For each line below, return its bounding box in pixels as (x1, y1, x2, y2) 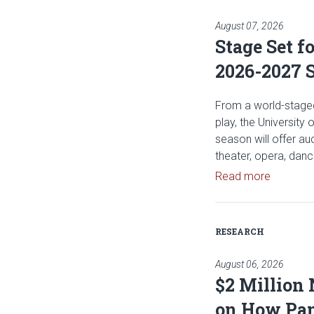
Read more (215, 170, 271, 183)
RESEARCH (215, 226, 264, 237)
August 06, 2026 (215, 259, 284, 270)
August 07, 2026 (215, 20, 284, 32)
